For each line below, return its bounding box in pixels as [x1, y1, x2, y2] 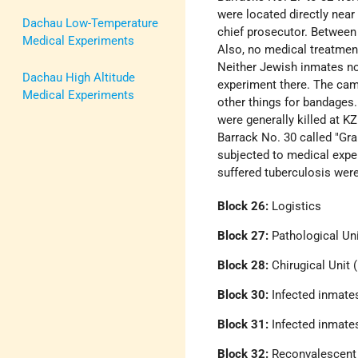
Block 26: [217, 199, 269, 214]
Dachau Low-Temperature [22, 15, 158, 30]
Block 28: [217, 258, 272, 273]
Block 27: [217, 229, 269, 244]
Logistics [268, 199, 322, 214]
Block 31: [217, 317, 269, 332]
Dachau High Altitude [22, 70, 135, 85]
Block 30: [217, 288, 269, 303]
